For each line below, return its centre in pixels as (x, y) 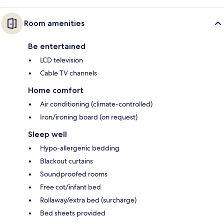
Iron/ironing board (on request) (89, 117)
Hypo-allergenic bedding (80, 148)
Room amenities (54, 23)
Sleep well (47, 134)
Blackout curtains (66, 161)
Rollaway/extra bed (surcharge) (88, 200)
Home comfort (56, 90)
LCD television (61, 60)
